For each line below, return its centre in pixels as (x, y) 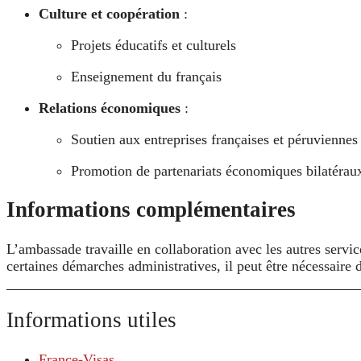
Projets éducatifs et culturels (154, 45)
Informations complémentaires (151, 210)
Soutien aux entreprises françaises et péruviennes (214, 139)
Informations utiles (91, 320)
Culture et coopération (109, 13)
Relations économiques (110, 108)
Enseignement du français (146, 76)
